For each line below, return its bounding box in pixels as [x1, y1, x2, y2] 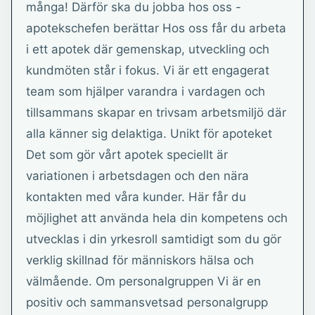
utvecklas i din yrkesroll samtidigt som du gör [26, 232, 281, 246]
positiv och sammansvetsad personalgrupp [26, 295, 268, 309]
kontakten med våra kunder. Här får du [26, 190, 246, 204]
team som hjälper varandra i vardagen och [26, 84, 265, 98]
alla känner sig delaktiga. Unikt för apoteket [26, 127, 272, 141]
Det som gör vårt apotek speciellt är [26, 148, 228, 162]
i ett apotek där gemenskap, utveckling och [26, 42, 269, 56]
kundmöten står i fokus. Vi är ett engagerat [26, 63, 269, 77]
